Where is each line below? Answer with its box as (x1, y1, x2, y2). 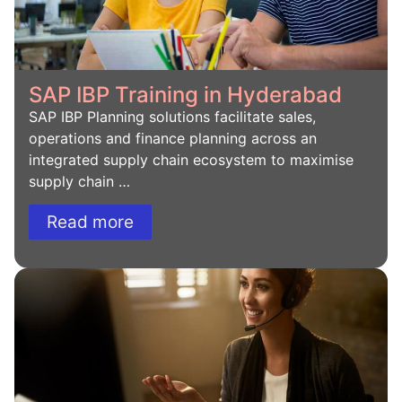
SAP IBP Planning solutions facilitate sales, (29, 107, 316, 126)
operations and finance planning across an (29, 128, 317, 147)
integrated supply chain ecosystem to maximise (29, 150, 354, 169)
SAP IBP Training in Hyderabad (29, 81, 342, 108)
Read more (47, 212, 134, 233)
